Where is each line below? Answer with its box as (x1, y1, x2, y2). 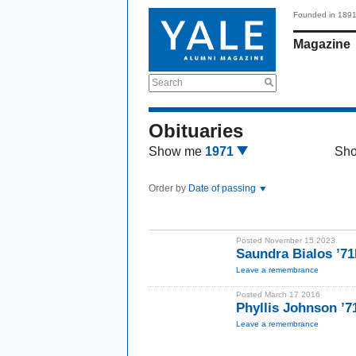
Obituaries (149, 120, 243, 141)
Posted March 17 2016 (236, 290, 320, 299)
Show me (149, 145, 202, 158)
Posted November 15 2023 (236, 236, 335, 245)
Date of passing (188, 183, 258, 194)
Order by (149, 183, 188, 194)
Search (152, 77, 183, 88)
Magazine (293, 37, 350, 51)
